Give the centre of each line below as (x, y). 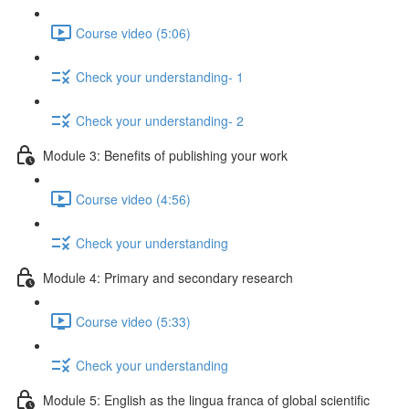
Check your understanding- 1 (160, 76)
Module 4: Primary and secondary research (168, 277)
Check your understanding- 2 (160, 120)
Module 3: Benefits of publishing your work (165, 155)
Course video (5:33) (133, 321)
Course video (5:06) (133, 32)
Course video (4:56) (133, 199)
